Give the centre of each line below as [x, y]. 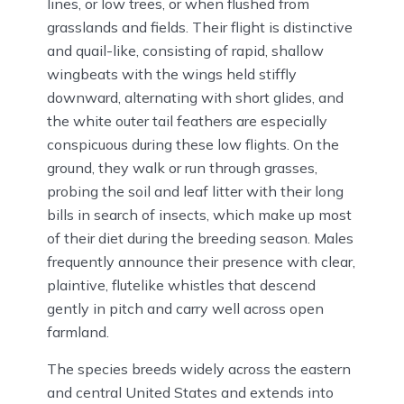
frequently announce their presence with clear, [201, 262]
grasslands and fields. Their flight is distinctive [200, 28]
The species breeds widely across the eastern [199, 369]
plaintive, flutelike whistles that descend [181, 285]
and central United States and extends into [190, 393]
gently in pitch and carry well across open [185, 309]
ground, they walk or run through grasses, [182, 168]
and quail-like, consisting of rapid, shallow [185, 51]
